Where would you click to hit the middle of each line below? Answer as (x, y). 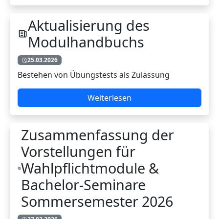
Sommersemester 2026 (97, 201)
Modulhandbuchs (86, 42)
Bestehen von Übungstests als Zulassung (94, 75)
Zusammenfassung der (98, 135)
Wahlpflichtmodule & (90, 168)
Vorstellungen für (78, 152)
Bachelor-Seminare (84, 185)
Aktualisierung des (88, 25)
